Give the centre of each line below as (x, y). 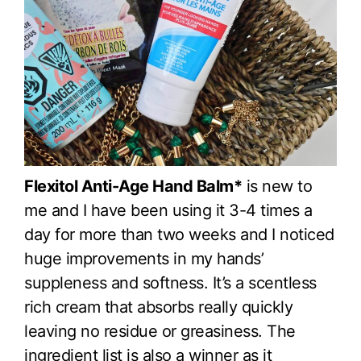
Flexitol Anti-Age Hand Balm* (133, 187)
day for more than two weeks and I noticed (179, 235)
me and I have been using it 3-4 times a (168, 211)
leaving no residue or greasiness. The (160, 332)
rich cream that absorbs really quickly (158, 307)
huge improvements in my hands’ (144, 259)
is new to (277, 187)
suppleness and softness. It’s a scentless (170, 283)
